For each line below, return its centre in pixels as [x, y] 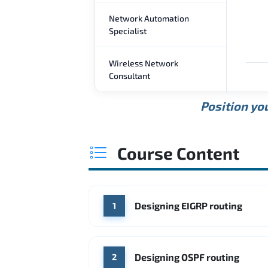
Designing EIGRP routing [188, 205]
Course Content [178, 153]
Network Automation [149, 18]
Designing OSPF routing [187, 257]
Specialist [128, 31]
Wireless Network [144, 63]
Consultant [130, 75]
